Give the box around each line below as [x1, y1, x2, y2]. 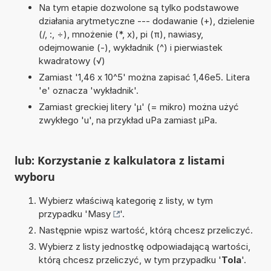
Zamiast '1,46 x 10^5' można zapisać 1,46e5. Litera [38, 71, 250, 83]
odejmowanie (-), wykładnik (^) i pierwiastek [38, 41, 223, 53]
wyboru [14, 169, 55, 184]
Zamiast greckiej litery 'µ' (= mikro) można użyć [38, 100, 239, 113]
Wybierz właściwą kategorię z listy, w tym [38, 194, 213, 206]
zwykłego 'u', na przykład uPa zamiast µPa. [38, 114, 217, 126]
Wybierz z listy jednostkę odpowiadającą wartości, [38, 240, 250, 252]
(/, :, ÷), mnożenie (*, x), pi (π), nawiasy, [38, 28, 203, 40]
